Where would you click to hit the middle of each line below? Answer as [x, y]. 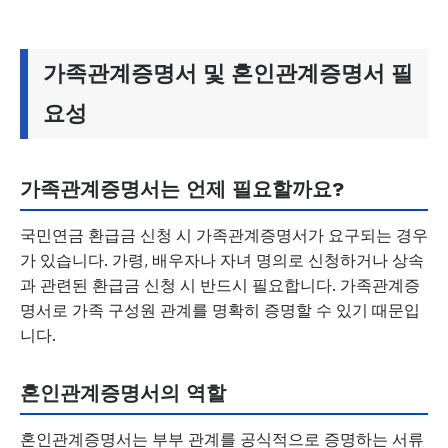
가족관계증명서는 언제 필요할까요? [182, 189]
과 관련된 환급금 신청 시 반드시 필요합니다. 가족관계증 [220, 285]
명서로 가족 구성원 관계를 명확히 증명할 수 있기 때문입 [220, 310]
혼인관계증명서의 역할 [123, 393]
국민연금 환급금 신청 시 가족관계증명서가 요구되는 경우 [224, 235]
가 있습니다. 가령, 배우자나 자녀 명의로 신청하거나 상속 [222, 260]
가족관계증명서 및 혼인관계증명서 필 [228, 73]
